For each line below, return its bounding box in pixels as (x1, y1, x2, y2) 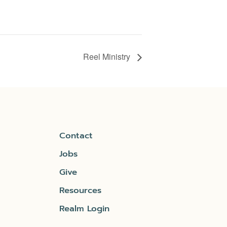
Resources (59, 183, 102, 197)
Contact (59, 129, 93, 142)
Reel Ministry (83, 50, 132, 62)
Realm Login (59, 202, 110, 215)
